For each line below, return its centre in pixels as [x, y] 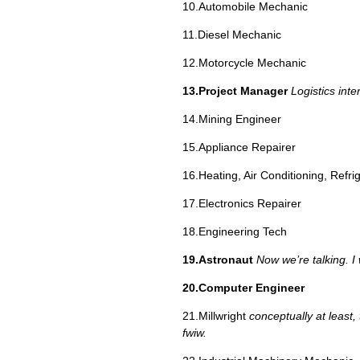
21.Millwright [216, 316]
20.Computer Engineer [243, 288]
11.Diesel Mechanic [232, 35]
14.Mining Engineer [232, 119]
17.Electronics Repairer [242, 203]
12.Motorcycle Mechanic [244, 63]
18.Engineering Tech [235, 231]
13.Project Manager [235, 91]
